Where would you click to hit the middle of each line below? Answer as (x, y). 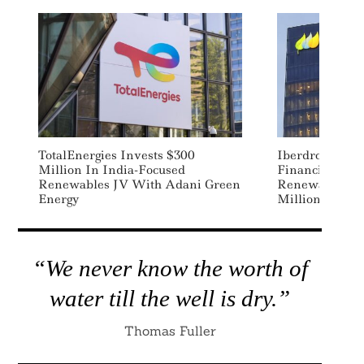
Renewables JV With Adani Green (139, 184)
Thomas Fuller (170, 331)
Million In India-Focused (111, 170)
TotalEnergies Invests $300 (116, 155)
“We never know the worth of (170, 268)
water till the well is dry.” (170, 298)
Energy (58, 199)
